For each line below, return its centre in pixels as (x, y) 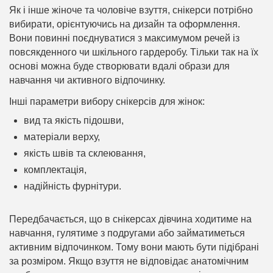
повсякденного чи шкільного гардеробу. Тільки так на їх (134, 52)
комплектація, (55, 170)
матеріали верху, (62, 137)
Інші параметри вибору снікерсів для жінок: (107, 102)
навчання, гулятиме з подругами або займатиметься (127, 233)
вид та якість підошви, (74, 121)
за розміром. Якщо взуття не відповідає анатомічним (129, 261)
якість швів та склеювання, (85, 154)
